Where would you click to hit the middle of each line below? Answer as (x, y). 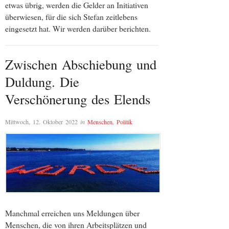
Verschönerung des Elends (78, 99)
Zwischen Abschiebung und (81, 64)
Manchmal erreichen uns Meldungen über (72, 213)
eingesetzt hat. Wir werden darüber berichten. (78, 29)
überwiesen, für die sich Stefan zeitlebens (71, 17)
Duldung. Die (42, 82)
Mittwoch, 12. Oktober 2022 (41, 121)
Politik (124, 121)
